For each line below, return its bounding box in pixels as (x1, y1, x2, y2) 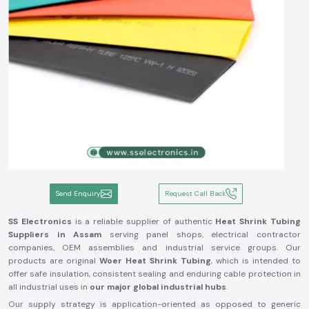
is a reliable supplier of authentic (71, 216, 216, 227)
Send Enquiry (55, 189, 101, 198)
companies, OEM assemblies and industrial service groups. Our (8, 242, 301, 253)
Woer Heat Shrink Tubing (99, 255, 211, 266)
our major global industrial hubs (90, 281, 226, 292)
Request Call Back (165, 189, 226, 198)
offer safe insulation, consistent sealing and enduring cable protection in (8, 268, 301, 279)
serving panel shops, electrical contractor (101, 229, 301, 240)
